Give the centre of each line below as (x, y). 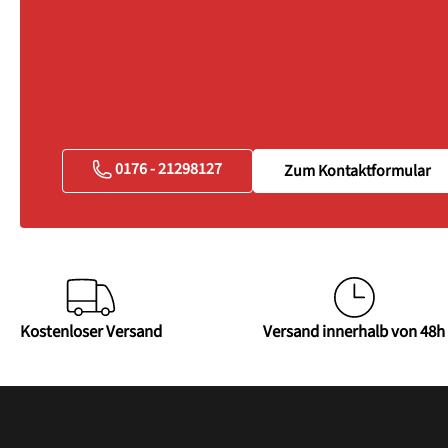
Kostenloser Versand (91, 332)
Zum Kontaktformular (357, 170)
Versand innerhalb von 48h (354, 332)
